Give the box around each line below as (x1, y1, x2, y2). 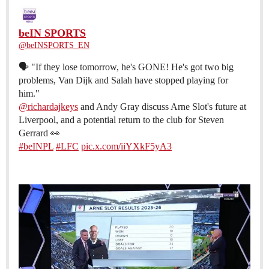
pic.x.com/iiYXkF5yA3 (81, 141, 172, 152)
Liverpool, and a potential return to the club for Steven (19, 115, 224, 125)
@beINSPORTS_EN (19, 41, 89, 50)
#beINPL (19, 141, 53, 152)
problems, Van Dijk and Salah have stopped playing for (19, 75, 228, 86)
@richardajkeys (19, 101, 78, 112)
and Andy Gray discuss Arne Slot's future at (78, 101, 246, 112)
